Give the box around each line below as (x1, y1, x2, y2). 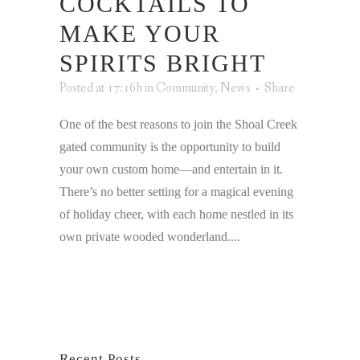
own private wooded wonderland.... (59, 229, 240, 243)
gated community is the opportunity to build (59, 139, 280, 153)
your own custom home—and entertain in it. (59, 162, 283, 176)
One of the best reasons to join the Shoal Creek (59, 117, 297, 131)
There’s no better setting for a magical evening (59, 184, 293, 198)
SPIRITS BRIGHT (59, 49, 266, 76)
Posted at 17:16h (59, 79, 142, 96)
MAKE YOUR (59, 19, 220, 47)
